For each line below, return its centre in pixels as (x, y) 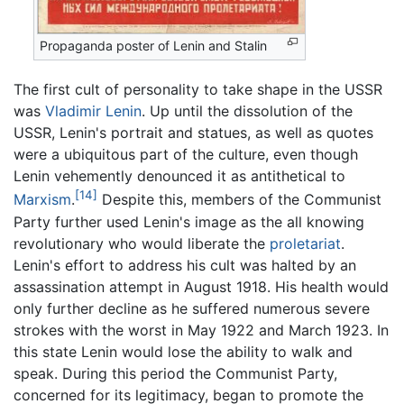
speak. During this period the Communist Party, (175, 373)
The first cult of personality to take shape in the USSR (198, 90)
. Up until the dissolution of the (247, 111)
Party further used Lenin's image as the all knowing (189, 221)
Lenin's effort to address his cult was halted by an (185, 265)
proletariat (305, 243)
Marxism (42, 200)
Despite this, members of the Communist (239, 200)
